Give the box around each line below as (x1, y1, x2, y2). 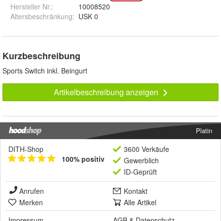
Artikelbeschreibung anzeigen (53, 86, 160, 98)
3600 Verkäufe (124, 144, 169, 154)
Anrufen (19, 186, 44, 196)
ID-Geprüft (124, 167, 157, 177)
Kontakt (124, 186, 147, 196)
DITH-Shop (8, 144, 43, 154)
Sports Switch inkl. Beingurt (2, 66, 87, 76)
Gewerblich (124, 155, 159, 166)
